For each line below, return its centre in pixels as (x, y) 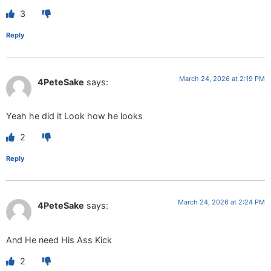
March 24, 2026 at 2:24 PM (221, 202)
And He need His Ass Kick (59, 240)
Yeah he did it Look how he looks (74, 116)
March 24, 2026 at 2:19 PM (222, 78)
